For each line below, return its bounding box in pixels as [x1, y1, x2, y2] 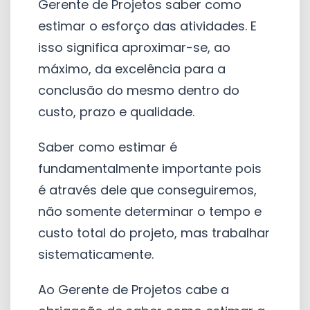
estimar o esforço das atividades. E [38, 17, 257, 35]
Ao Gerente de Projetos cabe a [38, 280, 229, 298]
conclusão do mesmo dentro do [38, 81, 239, 99]
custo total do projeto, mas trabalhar [38, 224, 270, 241]
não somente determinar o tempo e [38, 202, 262, 220]
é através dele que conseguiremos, [38, 181, 257, 199]
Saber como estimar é [38, 138, 177, 156]
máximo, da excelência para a [38, 60, 226, 77]
